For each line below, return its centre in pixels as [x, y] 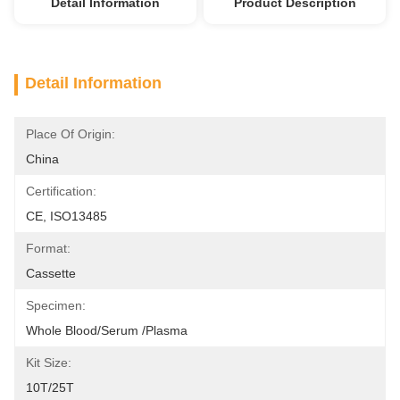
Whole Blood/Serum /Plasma [107, 330]
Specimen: [56, 305]
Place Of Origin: [71, 134]
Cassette [51, 273]
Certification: [61, 191]
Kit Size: [49, 362]
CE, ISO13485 [67, 216]
